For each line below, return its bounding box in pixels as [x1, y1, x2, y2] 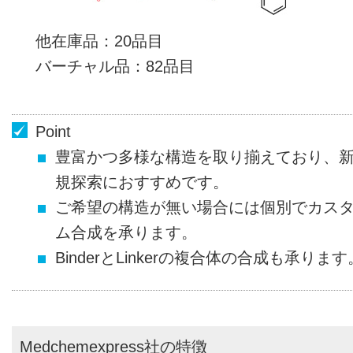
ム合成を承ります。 [55, 224, 197, 241]
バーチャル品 [35, 58, 130, 75]
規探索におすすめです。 [55, 173, 229, 191]
